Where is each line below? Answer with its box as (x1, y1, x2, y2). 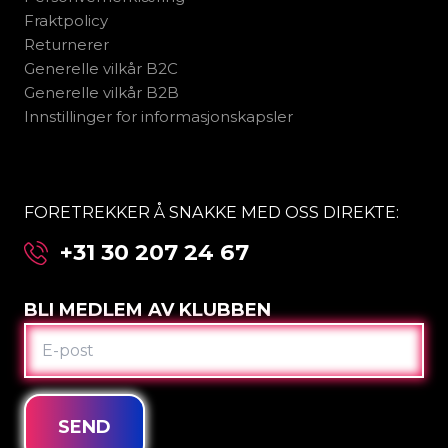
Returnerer (24, 35, 109, 55)
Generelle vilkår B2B (24, 83, 179, 103)
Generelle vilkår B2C (24, 59, 178, 79)
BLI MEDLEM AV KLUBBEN (24, 299, 271, 322)
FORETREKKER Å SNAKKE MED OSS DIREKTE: (24, 202, 399, 223)
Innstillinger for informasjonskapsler (24, 107, 293, 127)
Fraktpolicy (24, 11, 108, 31)
